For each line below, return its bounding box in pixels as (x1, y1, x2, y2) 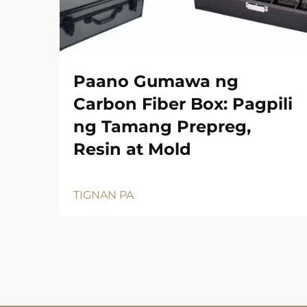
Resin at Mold (73, 138, 191, 159)
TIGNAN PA (73, 188, 134, 201)
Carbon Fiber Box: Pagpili (73, 93, 293, 114)
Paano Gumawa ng (73, 71, 238, 91)
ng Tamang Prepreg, (73, 116, 251, 136)
